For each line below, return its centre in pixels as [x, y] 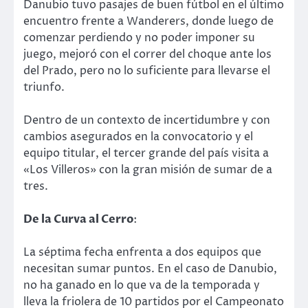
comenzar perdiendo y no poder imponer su [139, 38]
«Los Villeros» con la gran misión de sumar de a [148, 170]
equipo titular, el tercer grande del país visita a [146, 154]
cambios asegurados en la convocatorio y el [138, 137]
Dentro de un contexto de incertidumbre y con [147, 121]
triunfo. [44, 88]
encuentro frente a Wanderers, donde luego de [148, 22]
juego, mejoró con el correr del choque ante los [147, 55]
